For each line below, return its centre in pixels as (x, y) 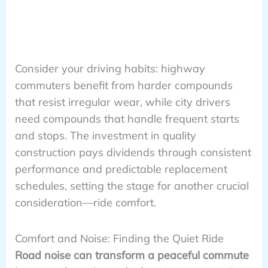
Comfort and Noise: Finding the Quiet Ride (119, 239)
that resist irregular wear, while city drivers (122, 102)
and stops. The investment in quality (105, 136)
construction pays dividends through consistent (133, 153)
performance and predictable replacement (121, 169)
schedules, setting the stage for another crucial (132, 186)
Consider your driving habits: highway (110, 69)
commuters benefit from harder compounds (124, 86)
